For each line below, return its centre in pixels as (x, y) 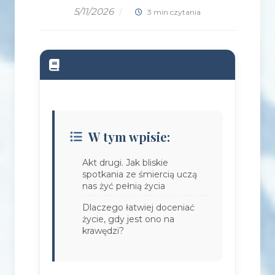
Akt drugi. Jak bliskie (125, 163)
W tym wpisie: (129, 137)
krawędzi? (103, 231)
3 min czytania (173, 12)
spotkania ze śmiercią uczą (139, 175)
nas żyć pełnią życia (123, 186)
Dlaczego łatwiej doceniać (138, 208)
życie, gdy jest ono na (128, 219)
